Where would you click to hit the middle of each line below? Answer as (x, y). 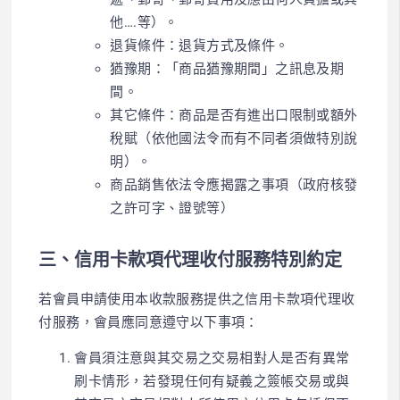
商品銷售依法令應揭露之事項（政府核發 (234, 184)
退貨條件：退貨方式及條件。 (200, 45)
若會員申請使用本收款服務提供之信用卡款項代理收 (197, 299)
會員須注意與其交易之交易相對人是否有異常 (212, 358)
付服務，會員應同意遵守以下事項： (149, 322)
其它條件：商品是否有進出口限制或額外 (234, 115)
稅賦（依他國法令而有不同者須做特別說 (234, 138)
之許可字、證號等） (172, 208)
